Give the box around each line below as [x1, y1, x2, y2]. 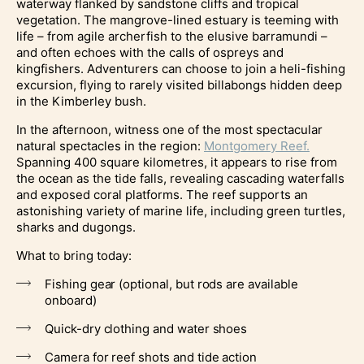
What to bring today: [16, 247, 132, 263]
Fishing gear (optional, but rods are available [45, 275, 298, 292]
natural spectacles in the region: [16, 137, 204, 154]
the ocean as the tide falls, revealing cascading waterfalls [16, 170, 344, 186]
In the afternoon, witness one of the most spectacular [16, 121, 323, 137]
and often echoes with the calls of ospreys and [16, 44, 284, 60]
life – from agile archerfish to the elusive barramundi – [16, 28, 327, 44]
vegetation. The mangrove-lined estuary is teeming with [16, 11, 339, 28]
